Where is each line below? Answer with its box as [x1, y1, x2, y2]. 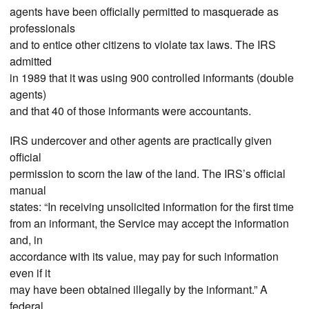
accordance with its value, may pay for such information [10, 248, 279, 264]
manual [10, 181, 46, 198]
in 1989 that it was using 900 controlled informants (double [10, 69, 294, 86]
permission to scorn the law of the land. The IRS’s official [10, 165, 286, 181]
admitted [10, 52, 52, 69]
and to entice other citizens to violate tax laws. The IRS [10, 36, 276, 52]
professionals [10, 19, 75, 36]
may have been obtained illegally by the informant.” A [10, 281, 268, 297]
